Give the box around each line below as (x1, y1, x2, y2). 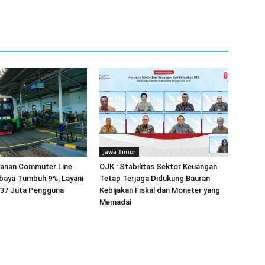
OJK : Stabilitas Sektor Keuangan (99, 162, 217, 171)
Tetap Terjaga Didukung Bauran (99, 174, 210, 183)
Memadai (99, 198, 131, 206)
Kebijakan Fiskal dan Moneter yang (99, 186, 220, 195)
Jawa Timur (103, 147, 135, 156)
